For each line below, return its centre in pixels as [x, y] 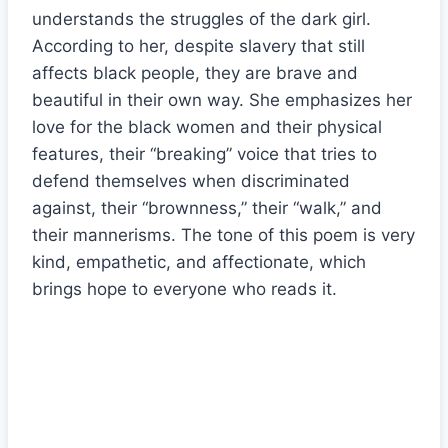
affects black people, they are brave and [195, 72]
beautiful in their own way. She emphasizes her [222, 99]
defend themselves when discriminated [191, 180]
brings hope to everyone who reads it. [184, 288]
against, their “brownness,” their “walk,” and [207, 207]
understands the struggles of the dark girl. [201, 18]
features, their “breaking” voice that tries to [204, 153]
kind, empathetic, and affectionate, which [199, 261]
